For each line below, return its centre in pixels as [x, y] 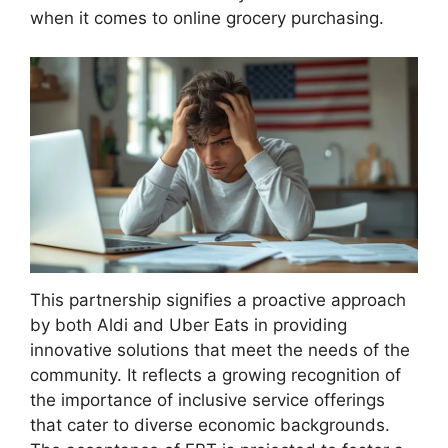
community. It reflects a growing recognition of [215, 375]
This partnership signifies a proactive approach [218, 300]
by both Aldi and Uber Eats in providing [188, 325]
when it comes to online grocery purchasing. [207, 18]
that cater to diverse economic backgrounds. [210, 425]
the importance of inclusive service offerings [207, 400]
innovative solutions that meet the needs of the [220, 350]
